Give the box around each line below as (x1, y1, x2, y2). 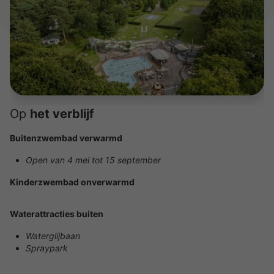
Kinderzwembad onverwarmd (10, 176, 135, 187)
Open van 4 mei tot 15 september (26, 154, 161, 165)
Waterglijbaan (26, 230, 80, 241)
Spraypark (26, 242, 68, 253)
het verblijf (30, 106, 94, 121)
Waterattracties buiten (10, 208, 103, 219)
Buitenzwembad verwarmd (10, 132, 122, 143)
